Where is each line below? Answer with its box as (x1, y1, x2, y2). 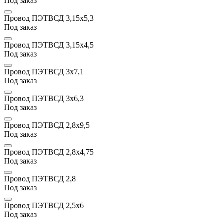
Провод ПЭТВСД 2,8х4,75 (4, 147, 94, 156)
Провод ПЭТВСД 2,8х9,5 (4, 120, 90, 129)
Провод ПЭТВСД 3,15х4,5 (4, 40, 94, 49)
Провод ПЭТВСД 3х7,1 (4, 67, 84, 76)
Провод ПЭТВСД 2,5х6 (4, 201, 84, 210)
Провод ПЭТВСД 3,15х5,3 (4, 13, 94, 22)
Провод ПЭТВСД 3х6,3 (4, 94, 84, 103)
